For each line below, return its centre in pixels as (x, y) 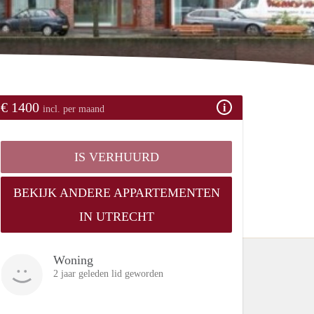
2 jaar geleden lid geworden (108, 273)
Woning (73, 260)
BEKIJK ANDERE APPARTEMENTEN (116, 192)
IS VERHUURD (116, 157)
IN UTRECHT (116, 216)
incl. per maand (74, 109)
